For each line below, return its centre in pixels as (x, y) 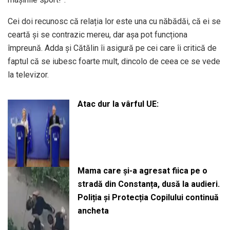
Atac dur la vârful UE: (118, 104)
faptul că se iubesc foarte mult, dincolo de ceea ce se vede (114, 61)
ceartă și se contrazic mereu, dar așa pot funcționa (98, 34)
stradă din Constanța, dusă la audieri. (148, 184)
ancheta (93, 211)
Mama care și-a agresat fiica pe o (142, 171)
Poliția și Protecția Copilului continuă (148, 198)
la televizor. (28, 74)
